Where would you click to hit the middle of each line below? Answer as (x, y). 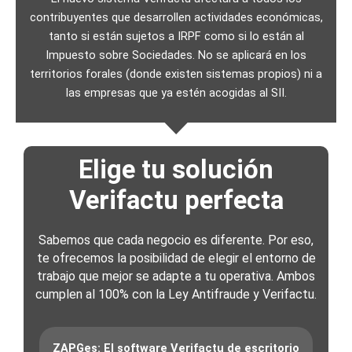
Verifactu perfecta (176, 200)
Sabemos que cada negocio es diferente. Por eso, (176, 240)
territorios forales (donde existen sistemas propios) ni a (176, 74)
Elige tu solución (176, 169)
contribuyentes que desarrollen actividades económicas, (176, 18)
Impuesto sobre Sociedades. (122, 55)
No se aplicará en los (252, 55)
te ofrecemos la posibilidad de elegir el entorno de (176, 258)
